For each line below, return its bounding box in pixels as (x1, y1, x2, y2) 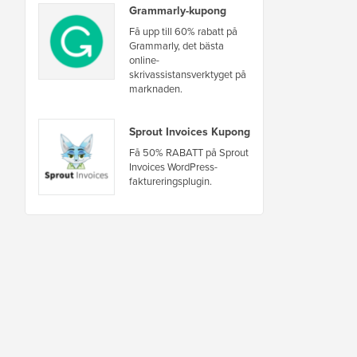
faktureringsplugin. (129, 174, 212, 190)
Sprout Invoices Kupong (129, 124, 250, 140)
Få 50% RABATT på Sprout (129, 145, 249, 161)
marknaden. (129, 80, 182, 96)
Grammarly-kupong (129, 2, 226, 18)
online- (129, 52, 159, 68)
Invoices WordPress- (129, 159, 218, 175)
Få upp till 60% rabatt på (129, 23, 237, 39)
